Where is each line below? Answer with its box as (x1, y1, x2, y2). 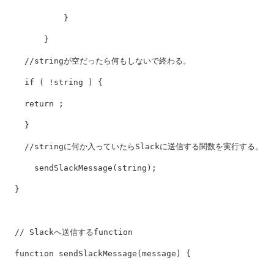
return (24, 99, 54, 109)
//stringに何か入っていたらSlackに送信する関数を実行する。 (24, 142, 263, 152)
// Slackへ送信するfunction (15, 228, 133, 237)
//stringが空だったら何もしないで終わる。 (24, 56, 191, 66)
